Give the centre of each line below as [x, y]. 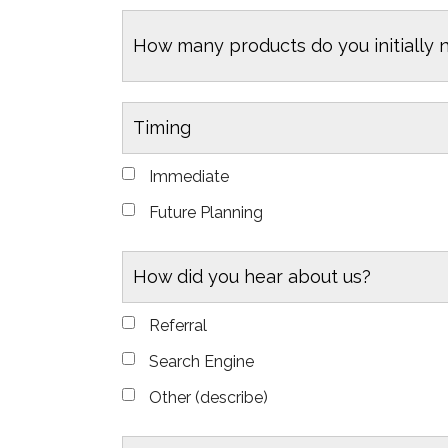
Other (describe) [209, 397]
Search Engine [202, 361]
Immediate [189, 176]
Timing [162, 127]
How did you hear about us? [252, 276]
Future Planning [206, 212]
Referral [178, 325]
